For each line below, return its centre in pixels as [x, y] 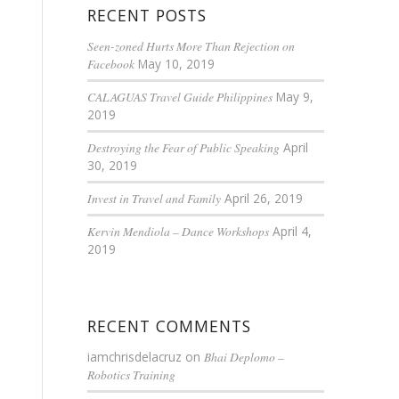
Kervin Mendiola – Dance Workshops [178, 231]
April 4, [292, 231]
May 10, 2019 [176, 63]
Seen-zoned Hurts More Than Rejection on [191, 45]
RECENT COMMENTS [169, 326]
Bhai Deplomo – [244, 356]
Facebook [110, 63]
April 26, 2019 [263, 198]
